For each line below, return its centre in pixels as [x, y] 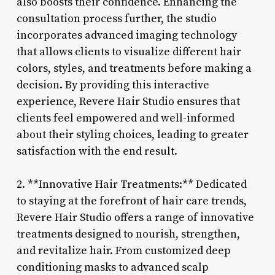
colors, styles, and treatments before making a [134, 68]
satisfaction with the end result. [97, 151]
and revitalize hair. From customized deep [123, 250]
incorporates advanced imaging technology [126, 35]
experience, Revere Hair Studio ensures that [128, 101]
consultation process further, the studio [116, 18]
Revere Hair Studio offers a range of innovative [135, 217]
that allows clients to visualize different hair [129, 52]
